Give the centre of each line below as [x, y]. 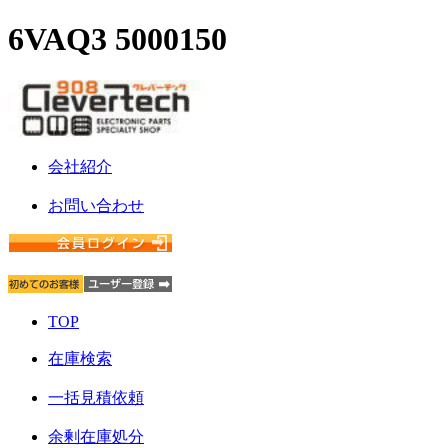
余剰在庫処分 [96, 436]
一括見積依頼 [96, 397]
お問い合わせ [96, 205]
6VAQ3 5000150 [117, 39]
